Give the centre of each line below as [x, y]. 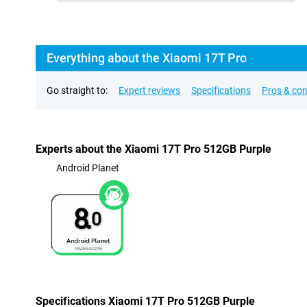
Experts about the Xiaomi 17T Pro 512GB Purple [153, 149]
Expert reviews [149, 90]
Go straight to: [77, 90]
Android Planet [87, 168]
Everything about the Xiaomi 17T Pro [147, 58]
